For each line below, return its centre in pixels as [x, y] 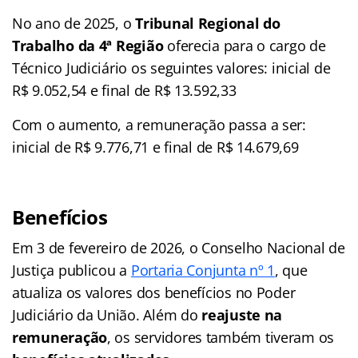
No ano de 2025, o [74, 23]
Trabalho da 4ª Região [88, 45]
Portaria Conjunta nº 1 [203, 270]
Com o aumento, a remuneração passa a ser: [159, 124]
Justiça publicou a [72, 270]
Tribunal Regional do [208, 23]
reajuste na [242, 314]
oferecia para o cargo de [245, 45]
